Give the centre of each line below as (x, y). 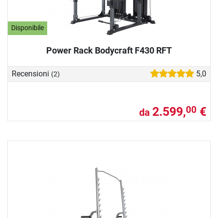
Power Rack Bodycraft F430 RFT (109, 50)
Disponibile (28, 28)
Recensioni (31, 73)
